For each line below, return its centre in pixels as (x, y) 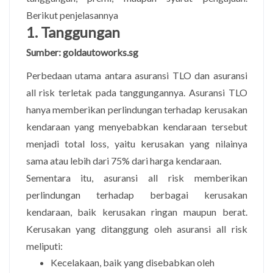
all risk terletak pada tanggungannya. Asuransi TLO (136, 92)
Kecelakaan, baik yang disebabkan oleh (132, 262)
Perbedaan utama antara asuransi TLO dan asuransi (136, 75)
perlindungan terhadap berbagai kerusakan (136, 194)
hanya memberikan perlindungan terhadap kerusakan (136, 109)
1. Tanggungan (73, 32)
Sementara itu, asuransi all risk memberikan (136, 177)
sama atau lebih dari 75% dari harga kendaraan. (123, 160)
